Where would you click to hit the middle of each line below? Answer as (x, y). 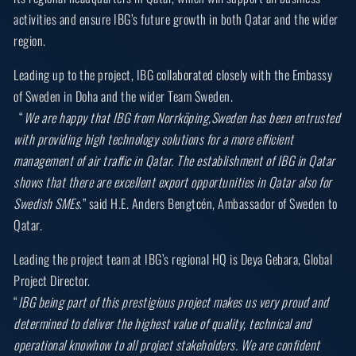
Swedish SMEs (47, 204)
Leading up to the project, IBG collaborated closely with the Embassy (173, 75)
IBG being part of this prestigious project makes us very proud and (173, 302)
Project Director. (52, 281)
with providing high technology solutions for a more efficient (154, 139)
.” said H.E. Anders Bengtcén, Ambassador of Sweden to (209, 204)
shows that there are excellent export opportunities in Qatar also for (173, 182)
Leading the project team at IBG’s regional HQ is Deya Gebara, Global (173, 259)
